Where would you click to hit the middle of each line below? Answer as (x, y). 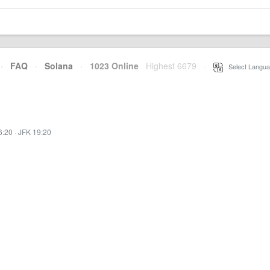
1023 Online (111, 66)
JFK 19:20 (35, 132)
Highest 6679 (171, 66)
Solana (59, 66)
